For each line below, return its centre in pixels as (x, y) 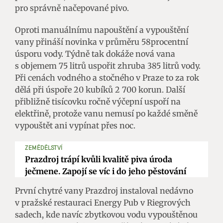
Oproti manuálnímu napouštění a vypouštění (102, 30)
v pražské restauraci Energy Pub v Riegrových (103, 202)
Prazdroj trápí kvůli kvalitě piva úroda (99, 159)
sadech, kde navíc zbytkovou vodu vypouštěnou (106, 214)
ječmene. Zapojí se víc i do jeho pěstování (106, 171)
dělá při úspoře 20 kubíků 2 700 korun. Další (100, 89)
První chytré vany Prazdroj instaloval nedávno (104, 190)
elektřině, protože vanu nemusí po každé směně (106, 113)
